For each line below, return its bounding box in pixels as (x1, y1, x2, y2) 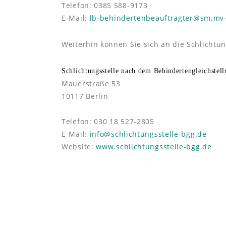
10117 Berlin (62, 91, 108, 101)
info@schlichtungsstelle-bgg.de (89, 129, 207, 139)
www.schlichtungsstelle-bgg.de (96, 142, 212, 152)
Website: (62, 142, 96, 152)
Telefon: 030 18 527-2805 (62, 117, 154, 127)
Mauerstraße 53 (62, 79, 121, 89)
